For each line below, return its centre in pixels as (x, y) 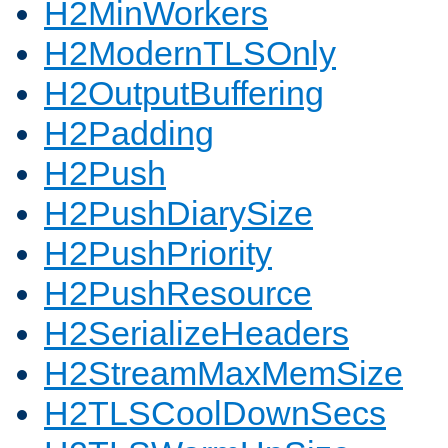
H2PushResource (178, 293)
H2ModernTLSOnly (190, 53)
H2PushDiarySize (178, 213)
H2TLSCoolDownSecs (215, 413)
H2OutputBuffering (184, 93)
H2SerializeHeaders (196, 333)
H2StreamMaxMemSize (223, 373)
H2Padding (129, 133)
